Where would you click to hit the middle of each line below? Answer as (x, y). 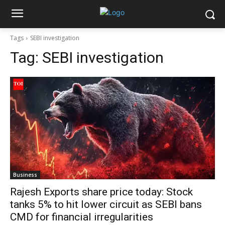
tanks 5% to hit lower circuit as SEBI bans (106, 204)
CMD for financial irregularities (82, 217)
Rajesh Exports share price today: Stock (101, 192)
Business (25, 175)
